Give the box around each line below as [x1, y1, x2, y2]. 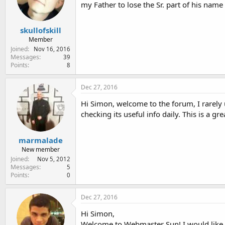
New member [21, 145, 60, 154]
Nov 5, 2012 [37, 155, 70, 163]
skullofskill [20, 25, 61, 35]
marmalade [18, 135, 63, 145]
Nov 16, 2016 [34, 45, 70, 53]
